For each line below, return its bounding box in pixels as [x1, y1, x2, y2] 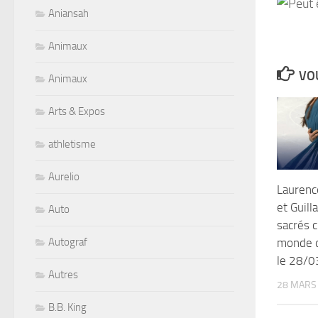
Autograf [48, 235, 87, 248]
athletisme [48, 137, 96, 150]
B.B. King [48, 300, 87, 314]
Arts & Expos [48, 104, 105, 118]
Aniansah [48, 6, 89, 20]
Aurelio [48, 170, 79, 183]
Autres [48, 268, 78, 281]
